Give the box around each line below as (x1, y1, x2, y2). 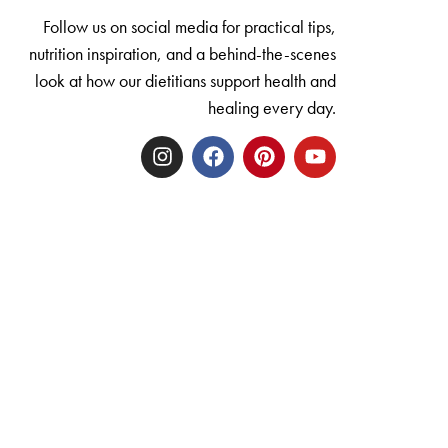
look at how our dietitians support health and (35, 69, 336, 93)
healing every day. (208, 96, 336, 120)
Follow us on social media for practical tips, (43, 15, 336, 39)
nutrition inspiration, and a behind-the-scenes (29, 42, 336, 66)
